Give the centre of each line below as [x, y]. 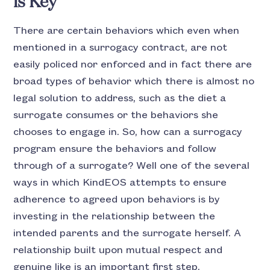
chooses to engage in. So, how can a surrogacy [128, 132]
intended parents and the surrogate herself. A [127, 233]
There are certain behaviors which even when [127, 30]
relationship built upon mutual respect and [118, 250]
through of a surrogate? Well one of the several [132, 165]
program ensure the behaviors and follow [115, 149]
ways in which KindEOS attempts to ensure [120, 182]
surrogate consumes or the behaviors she [116, 115]
